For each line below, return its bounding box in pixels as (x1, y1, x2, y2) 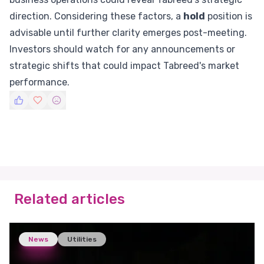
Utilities (67, 235, 97, 243)
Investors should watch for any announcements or (9, 44, 235, 55)
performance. (9, 77, 70, 88)
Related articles (14, 191, 125, 207)
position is (205, 11, 252, 22)
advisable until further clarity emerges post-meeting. (9, 27, 247, 38)
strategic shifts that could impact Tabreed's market (9, 60, 239, 71)
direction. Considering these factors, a (9, 11, 183, 22)
